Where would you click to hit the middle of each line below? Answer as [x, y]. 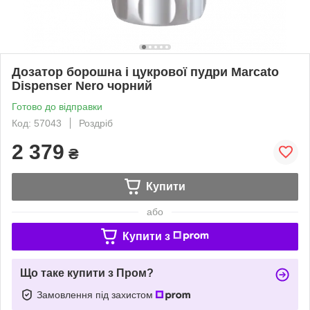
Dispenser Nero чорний [82, 85]
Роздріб [96, 123]
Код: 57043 [37, 123]
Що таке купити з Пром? [87, 273]
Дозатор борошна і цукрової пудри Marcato [145, 72]
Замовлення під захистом [96, 294]
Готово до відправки [57, 106]
